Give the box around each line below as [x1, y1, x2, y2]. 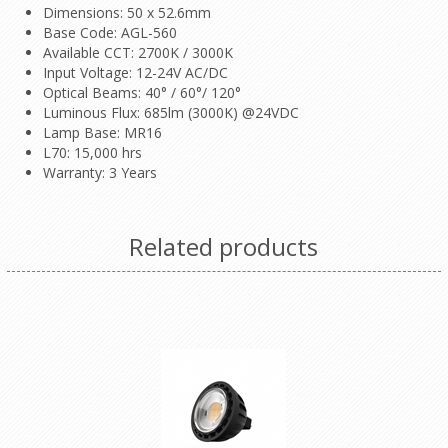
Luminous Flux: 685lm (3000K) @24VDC [42, 103, 299, 123]
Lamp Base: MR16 [42, 123, 162, 143]
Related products [129, 230, 319, 264]
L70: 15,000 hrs [42, 143, 142, 163]
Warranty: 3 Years [42, 163, 157, 183]
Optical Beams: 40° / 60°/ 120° [42, 83, 241, 103]
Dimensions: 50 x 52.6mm [42, 3, 211, 23]
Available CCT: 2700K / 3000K [42, 43, 233, 63]
